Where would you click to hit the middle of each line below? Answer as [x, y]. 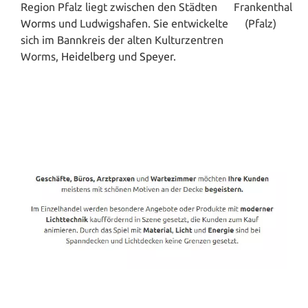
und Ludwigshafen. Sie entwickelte [142, 23]
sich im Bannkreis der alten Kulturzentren [122, 40]
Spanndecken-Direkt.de [187, 286]
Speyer [156, 56]
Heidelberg [88, 56]
